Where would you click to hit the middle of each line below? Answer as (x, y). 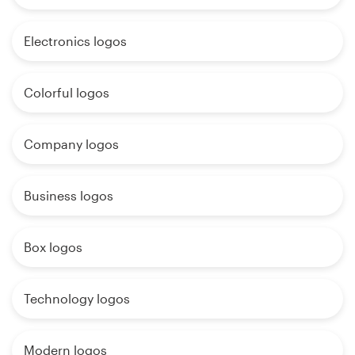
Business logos (69, 195)
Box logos (53, 246)
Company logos (71, 143)
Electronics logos (75, 40)
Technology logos (77, 298)
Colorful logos (67, 92)
